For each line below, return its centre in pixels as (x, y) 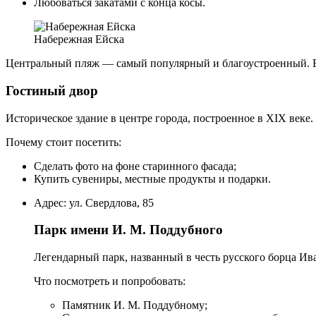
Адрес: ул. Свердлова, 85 (94, 202)
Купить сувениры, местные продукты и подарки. (152, 178)
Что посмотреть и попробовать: (110, 281)
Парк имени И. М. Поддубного (128, 230)
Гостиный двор (52, 90)
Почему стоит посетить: (63, 142)
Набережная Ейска (79, 39)
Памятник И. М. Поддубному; (135, 305)
